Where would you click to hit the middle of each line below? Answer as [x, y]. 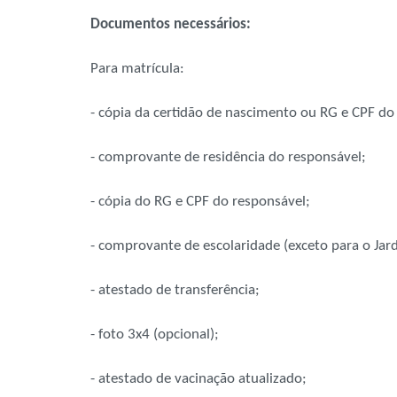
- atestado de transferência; [175, 291]
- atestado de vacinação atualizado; [198, 379]
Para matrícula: [137, 69]
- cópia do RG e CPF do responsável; [200, 202]
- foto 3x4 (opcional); [155, 335]
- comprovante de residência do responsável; [228, 158]
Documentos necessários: [171, 25]
